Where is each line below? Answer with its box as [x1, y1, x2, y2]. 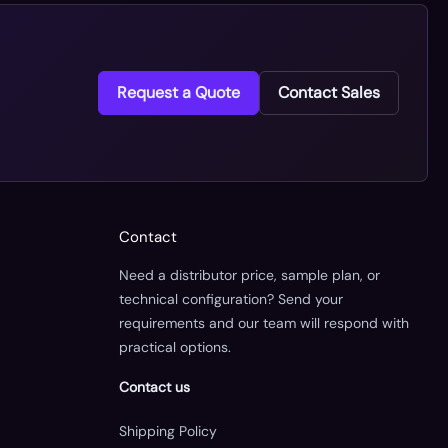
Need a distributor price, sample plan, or [118, 265, 380, 284]
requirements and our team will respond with [118, 313, 409, 332]
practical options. [118, 337, 231, 356]
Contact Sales [278, 82, 380, 104]
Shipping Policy [118, 421, 217, 440]
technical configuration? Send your [118, 289, 343, 308]
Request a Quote [117, 82, 240, 104]
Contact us [118, 377, 190, 396]
